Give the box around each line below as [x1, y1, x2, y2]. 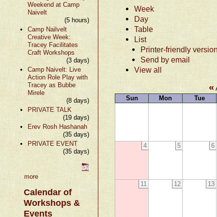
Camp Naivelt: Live [27, 65, 81, 73]
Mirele [27, 89, 45, 96]
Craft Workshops [27, 48, 75, 56]
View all [134, 65, 162, 74]
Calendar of [24, 187, 72, 197]
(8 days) [66, 96, 90, 104]
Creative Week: [27, 33, 71, 41]
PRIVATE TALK [27, 106, 72, 113]
